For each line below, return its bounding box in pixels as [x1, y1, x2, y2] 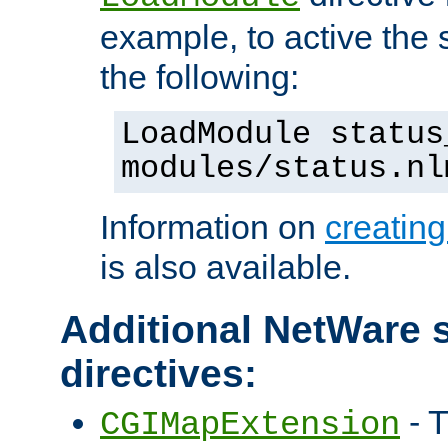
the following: [100, 58, 299, 97]
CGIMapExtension [100, 406, 400, 445]
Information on [100, 208, 325, 247]
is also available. [100, 248, 351, 287]
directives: [60, 352, 257, 396]
